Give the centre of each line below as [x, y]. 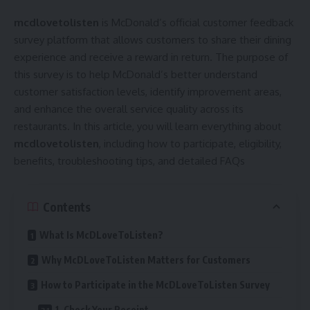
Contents [67, 207]
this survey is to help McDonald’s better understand [136, 74]
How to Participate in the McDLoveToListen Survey [155, 285]
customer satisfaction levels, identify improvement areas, [148, 91]
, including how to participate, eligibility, [190, 143]
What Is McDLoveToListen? [101, 235]
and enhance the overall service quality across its [129, 109]
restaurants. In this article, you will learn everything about [148, 126]
